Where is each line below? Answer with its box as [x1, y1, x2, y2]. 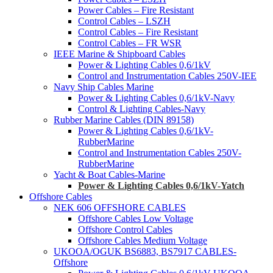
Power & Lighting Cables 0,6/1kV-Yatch [78, 180, 244, 191]
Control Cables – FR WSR [78, 37, 182, 48]
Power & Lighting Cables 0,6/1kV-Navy [78, 92, 235, 103]
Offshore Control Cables [78, 224, 172, 235]
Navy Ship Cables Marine [54, 81, 154, 92]
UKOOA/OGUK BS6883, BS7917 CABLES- [54, 246, 236, 257]
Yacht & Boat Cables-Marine [54, 169, 165, 180]
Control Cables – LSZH [78, 15, 171, 26]
